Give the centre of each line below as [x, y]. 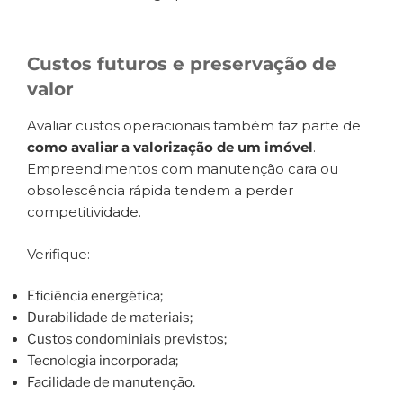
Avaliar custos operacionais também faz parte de [194, 126]
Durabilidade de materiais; [110, 318]
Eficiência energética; [95, 296]
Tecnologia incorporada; [103, 361]
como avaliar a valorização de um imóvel [170, 148]
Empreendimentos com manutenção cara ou [183, 169]
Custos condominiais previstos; [127, 340]
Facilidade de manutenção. [111, 383]
